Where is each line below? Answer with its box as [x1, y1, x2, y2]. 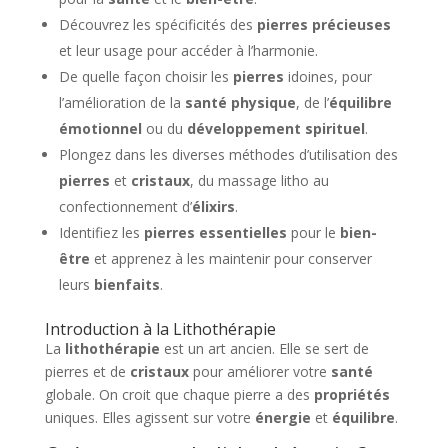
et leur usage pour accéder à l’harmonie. [58, 41, 318, 60]
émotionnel [58, 119, 142, 138]
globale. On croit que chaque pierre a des [44, 385, 314, 404]
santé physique [184, 93, 296, 112]
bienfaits [93, 275, 160, 294]
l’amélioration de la [58, 93, 185, 112]
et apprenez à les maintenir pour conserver [89, 249, 372, 268]
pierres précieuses [256, 15, 391, 34]
